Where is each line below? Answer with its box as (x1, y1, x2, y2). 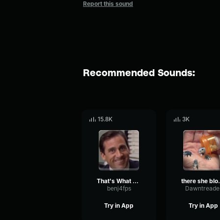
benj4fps (107, 185, 131, 192)
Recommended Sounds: (83, 66, 195, 78)
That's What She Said (133, 177, 138, 185)
